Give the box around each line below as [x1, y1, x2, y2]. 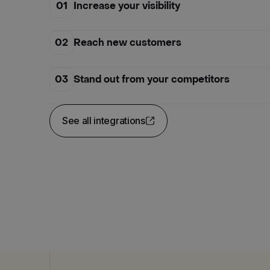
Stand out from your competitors [74, 73, 230, 86]
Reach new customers [74, 36, 181, 49]
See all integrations [62, 114, 145, 127]
